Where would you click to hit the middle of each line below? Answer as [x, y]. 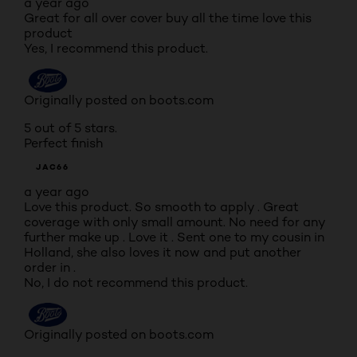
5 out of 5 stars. [71, 128]
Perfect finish [63, 143]
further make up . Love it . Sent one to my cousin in [174, 237]
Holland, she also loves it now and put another [163, 252]
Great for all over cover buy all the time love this [168, 18]
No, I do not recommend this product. [136, 282]
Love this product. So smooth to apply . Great [161, 207]
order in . [50, 267]
